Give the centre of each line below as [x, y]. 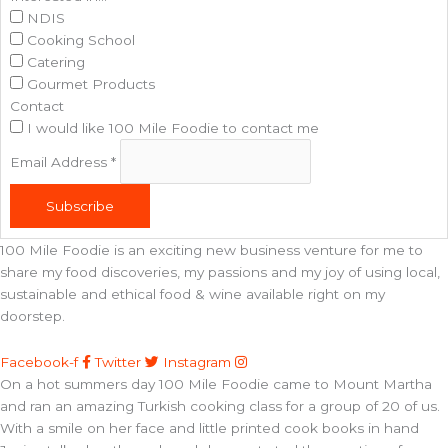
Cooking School [78, 40]
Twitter [118, 361]
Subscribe [79, 205]
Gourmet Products [88, 84]
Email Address [60, 161]
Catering [53, 62]
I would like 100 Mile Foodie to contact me [170, 128]
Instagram [197, 361]
